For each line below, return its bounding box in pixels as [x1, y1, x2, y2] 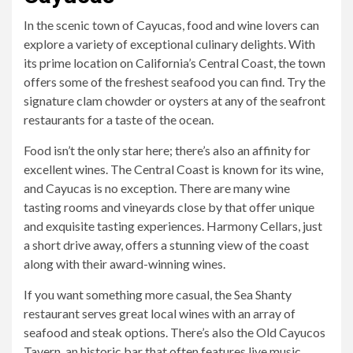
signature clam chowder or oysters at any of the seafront [24, 92, 325, 108]
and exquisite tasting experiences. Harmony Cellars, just [24, 217, 322, 233]
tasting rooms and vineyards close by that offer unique [24, 199, 314, 214]
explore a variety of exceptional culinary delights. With [24, 35, 315, 51]
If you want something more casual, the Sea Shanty [24, 286, 292, 302]
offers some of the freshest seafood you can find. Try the [24, 73, 325, 89]
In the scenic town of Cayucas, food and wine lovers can [24, 17, 319, 32]
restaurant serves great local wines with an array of [24, 305, 295, 321]
